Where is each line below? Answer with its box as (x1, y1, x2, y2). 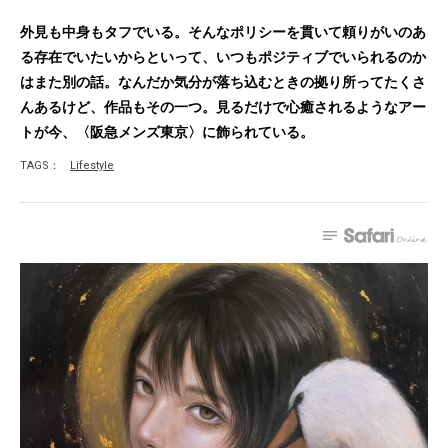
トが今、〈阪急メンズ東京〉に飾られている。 (20, 124, 314, 140)
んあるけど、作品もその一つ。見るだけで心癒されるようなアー (20, 99, 426, 115)
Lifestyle (70, 159, 114, 172)
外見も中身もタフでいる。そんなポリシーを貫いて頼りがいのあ (20, 24, 426, 40)
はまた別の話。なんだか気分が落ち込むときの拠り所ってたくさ (20, 74, 426, 90)
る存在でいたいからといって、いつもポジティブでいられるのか (20, 49, 426, 65)
